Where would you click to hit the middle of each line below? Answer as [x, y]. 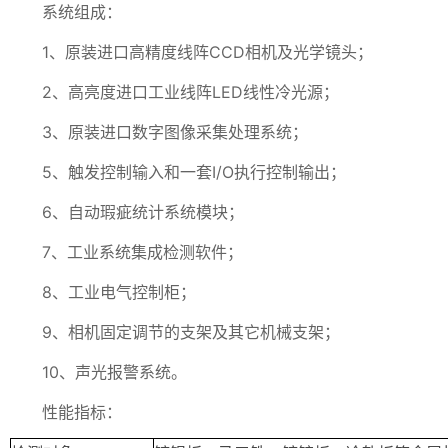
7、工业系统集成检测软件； [126, 252]
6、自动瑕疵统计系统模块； [127, 212]
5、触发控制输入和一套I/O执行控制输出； [178, 172]
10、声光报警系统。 [98, 372]
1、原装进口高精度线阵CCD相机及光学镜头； [191, 52]
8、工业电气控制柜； [103, 292]
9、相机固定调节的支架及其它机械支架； [175, 332]
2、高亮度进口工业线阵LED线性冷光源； [174, 92]
